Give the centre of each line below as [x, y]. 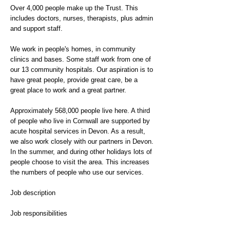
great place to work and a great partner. [68, 90]
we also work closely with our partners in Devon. [82, 141]
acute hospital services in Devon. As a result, [78, 131]
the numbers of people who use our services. [77, 172]
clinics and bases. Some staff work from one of [81, 59]
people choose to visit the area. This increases [80, 162]
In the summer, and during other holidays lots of [81, 152]
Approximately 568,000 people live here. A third [80, 111]
